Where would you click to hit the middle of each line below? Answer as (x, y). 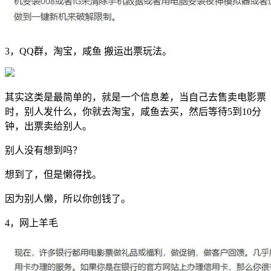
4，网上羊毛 (31, 223)
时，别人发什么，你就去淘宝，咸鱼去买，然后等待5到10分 (133, 111)
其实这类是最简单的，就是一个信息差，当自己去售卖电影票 (135, 97)
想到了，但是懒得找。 (53, 174)
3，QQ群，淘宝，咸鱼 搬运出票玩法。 (88, 51)
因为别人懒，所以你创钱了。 (68, 198)
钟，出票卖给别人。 (48, 126)
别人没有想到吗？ (44, 150)
